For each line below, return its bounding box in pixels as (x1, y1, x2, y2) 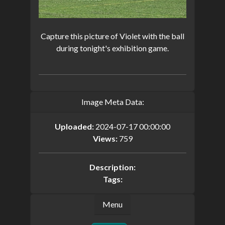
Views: (92, 133, 118, 143)
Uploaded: (55, 121, 94, 131)
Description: (89, 162, 136, 172)
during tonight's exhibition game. (56, 43, 169, 53)
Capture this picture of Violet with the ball (41, 31, 184, 41)
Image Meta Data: (81, 96, 144, 106)
